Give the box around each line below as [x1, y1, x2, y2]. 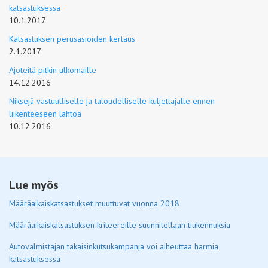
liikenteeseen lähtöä [9, 108, 81, 119]
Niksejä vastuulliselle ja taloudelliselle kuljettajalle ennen [9, 96, 215, 106]
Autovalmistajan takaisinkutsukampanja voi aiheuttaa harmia [9, 241, 218, 252]
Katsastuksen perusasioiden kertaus [9, 33, 135, 44]
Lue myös [9, 177, 59, 193]
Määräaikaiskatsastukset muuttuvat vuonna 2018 [9, 198, 179, 209]
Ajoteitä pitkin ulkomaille [9, 65, 96, 75]
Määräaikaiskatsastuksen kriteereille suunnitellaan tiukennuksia [9, 220, 230, 230]
